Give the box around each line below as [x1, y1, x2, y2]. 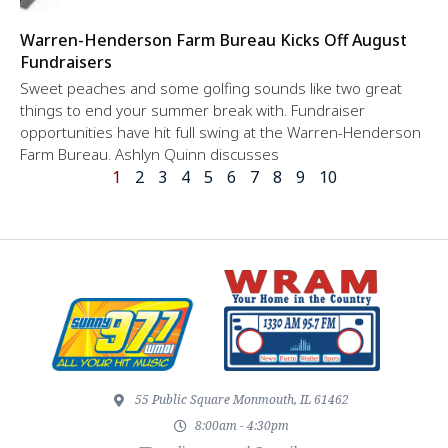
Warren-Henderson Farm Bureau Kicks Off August [20, 28, 407, 51]
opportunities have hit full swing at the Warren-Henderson [20, 121, 421, 142]
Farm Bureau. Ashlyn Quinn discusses [20, 143, 279, 164]
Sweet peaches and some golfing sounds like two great [20, 77, 402, 98]
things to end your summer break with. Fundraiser [20, 99, 365, 120]
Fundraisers [20, 50, 112, 73]
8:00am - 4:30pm [195, 417, 290, 435]
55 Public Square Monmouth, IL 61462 [135, 391, 350, 409]
